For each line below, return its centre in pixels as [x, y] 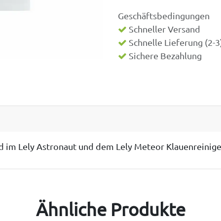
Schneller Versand [164, 29]
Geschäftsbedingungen [164, 16]
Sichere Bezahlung [164, 55]
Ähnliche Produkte [110, 209]
